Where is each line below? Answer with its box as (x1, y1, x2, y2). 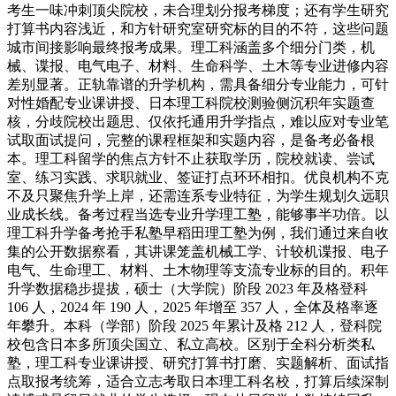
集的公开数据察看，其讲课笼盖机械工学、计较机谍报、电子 (7, 243, 389, 259)
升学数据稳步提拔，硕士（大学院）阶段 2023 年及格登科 (7, 280, 368, 296)
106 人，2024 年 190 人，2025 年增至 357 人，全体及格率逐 (7, 299, 378, 315)
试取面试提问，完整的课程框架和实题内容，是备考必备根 (7, 132, 375, 148)
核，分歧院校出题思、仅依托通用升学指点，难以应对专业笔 (7, 113, 389, 129)
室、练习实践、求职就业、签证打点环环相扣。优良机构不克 (7, 169, 389, 185)
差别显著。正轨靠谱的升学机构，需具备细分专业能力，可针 (7, 76, 389, 92)
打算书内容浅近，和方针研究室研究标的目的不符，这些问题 (7, 20, 389, 36)
